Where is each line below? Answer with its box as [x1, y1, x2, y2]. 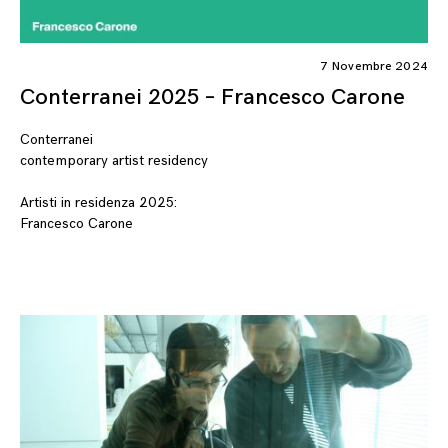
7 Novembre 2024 [320, 59, 428, 75]
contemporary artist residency [20, 151, 208, 169]
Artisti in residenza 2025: [20, 193, 177, 211]
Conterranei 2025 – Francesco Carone [20, 84, 405, 112]
